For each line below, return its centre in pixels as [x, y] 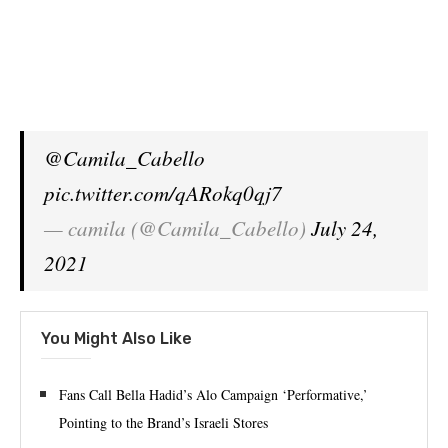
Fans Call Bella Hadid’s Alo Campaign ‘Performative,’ [213, 394]
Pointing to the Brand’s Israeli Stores [163, 422]
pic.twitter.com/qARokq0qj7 [163, 193]
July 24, [344, 228]
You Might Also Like [116, 338]
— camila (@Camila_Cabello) [177, 228]
